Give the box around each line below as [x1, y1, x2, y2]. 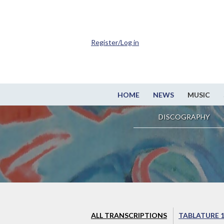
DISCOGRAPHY [158, 112, 210, 121]
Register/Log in [91, 38, 139, 46]
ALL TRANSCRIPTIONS [91, 211, 167, 220]
